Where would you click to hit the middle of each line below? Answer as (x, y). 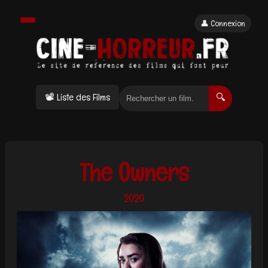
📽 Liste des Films (77, 98)
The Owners (134, 173)
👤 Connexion (223, 23)
